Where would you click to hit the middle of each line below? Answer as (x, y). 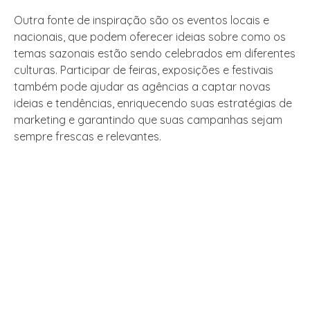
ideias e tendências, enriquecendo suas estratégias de (153, 103)
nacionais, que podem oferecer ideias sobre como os (150, 37)
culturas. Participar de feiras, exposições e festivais (144, 70)
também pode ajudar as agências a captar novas (142, 87)
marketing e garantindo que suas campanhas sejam (148, 120)
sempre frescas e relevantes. (88, 137)
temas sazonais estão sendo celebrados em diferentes (155, 54)
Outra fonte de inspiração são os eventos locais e (142, 20)
